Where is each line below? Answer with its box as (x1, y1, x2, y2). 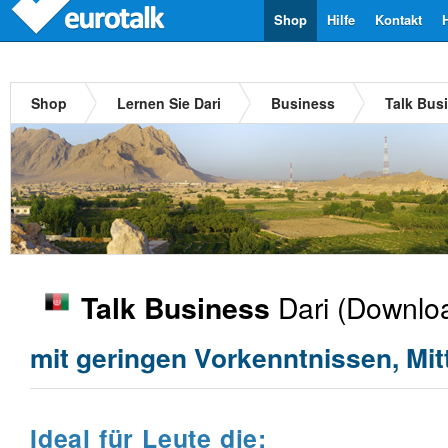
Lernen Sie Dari (117, 93, 221, 113)
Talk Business (81, 287, 270, 328)
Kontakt (375, 10, 422, 29)
